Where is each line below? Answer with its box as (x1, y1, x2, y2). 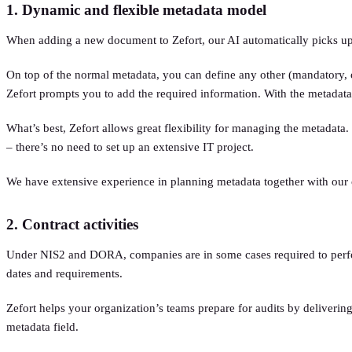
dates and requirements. (6, 266, 123, 280)
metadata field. (6, 320, 79, 333)
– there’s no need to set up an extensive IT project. (6, 140, 254, 153)
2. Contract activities (6, 215, 138, 233)
